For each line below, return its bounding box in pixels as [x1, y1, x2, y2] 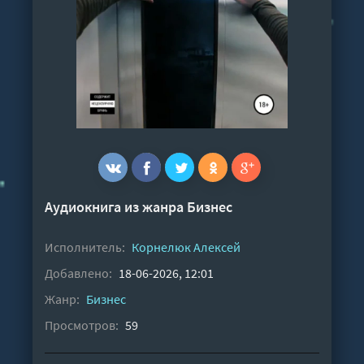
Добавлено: [45, 265, 112, 282]
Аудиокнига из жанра [45, 197, 187, 217]
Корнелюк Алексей [132, 239, 240, 256]
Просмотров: [45, 317, 119, 334]
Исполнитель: [45, 239, 125, 256]
